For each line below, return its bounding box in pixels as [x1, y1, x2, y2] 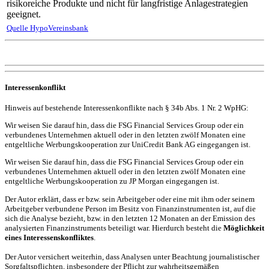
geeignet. [7, 9, 41, 20]
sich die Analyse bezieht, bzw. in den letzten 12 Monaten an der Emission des [5, 213, 255, 223]
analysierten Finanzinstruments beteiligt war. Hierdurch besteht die [5, 223, 223, 232]
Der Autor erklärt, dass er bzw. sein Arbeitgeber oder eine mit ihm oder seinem [5, 194, 255, 204]
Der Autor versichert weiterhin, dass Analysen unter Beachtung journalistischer [5, 252, 259, 261]
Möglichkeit [223, 223, 264, 232]
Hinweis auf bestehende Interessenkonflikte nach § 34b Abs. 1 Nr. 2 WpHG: [5, 103, 249, 112]
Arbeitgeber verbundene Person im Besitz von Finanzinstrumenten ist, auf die [5, 204, 256, 213]
